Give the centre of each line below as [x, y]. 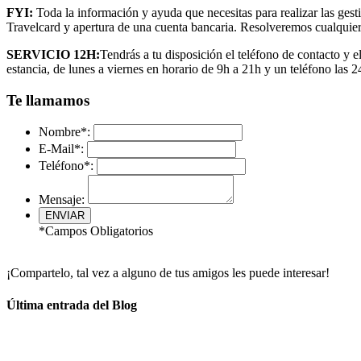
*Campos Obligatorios [96, 231]
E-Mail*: [61, 149]
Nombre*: [64, 132]
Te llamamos [48, 100]
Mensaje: [62, 200]
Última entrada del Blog [72, 305]
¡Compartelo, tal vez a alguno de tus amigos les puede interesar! [168, 273]
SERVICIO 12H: [53, 55]
